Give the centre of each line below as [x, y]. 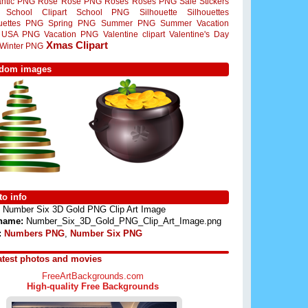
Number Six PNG [106, 233]
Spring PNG [72, 23]
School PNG [103, 12]
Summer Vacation [195, 23]
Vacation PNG [71, 34]
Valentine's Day [199, 34]
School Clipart [36, 12]
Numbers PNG [34, 233]
